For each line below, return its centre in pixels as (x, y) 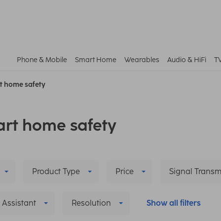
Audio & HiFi (187, 60)
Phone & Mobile (42, 60)
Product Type (56, 171)
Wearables (142, 60)
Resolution (91, 203)
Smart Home (96, 60)
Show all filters (174, 203)
